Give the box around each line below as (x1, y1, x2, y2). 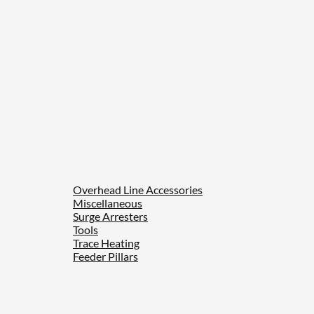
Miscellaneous (73, 196, 142, 210)
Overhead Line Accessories (73, 182, 203, 196)
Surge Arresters (73, 209, 148, 223)
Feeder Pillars (73, 249, 138, 263)
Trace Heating (73, 235, 139, 250)
